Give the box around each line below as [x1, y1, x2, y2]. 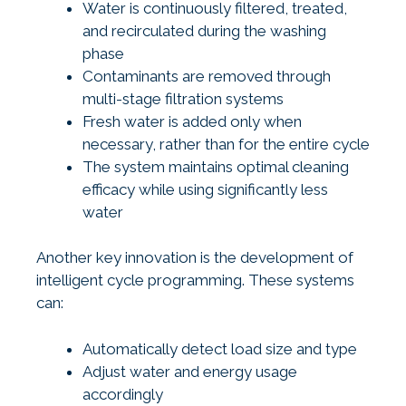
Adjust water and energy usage [82, 362, 297, 381]
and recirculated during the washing [82, 21, 326, 40]
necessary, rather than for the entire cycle [82, 134, 370, 153]
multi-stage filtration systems [82, 89, 284, 108]
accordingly [82, 384, 163, 403]
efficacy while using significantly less [82, 179, 328, 198]
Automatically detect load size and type [82, 339, 357, 358]
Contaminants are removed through [82, 66, 331, 85]
